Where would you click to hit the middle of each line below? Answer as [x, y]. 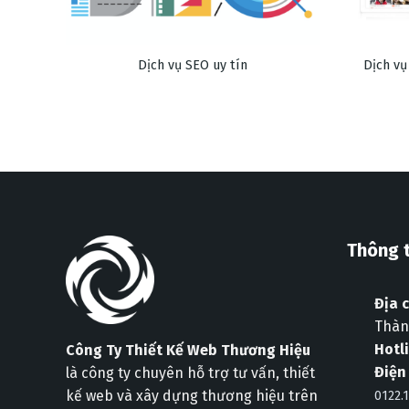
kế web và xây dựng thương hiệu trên [192, 395]
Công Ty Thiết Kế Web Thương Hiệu [188, 350]
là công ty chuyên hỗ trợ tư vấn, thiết [190, 372]
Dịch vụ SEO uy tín [192, 66]
